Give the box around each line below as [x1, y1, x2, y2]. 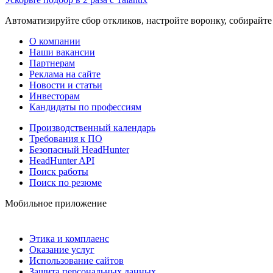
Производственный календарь [29, 122, 155, 133]
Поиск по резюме [29, 177, 102, 188]
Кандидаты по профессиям [29, 101, 141, 112]
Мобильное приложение [5, 197, 107, 208]
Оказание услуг [29, 244, 94, 255]
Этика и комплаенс [29, 233, 109, 244]
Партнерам [29, 57, 75, 68]
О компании [29, 35, 80, 46]
